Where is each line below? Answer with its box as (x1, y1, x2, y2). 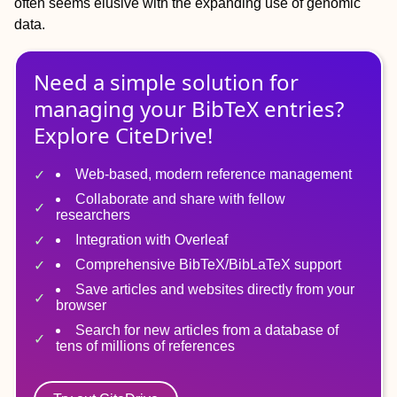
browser (56, 298, 106, 313)
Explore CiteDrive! (34, 121, 213, 150)
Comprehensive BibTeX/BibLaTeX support (75, 257, 341, 272)
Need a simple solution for (34, 67, 299, 97)
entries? (259, 94, 344, 123)
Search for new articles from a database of (75, 323, 339, 338)
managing (34, 94, 135, 123)
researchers (56, 207, 130, 222)
